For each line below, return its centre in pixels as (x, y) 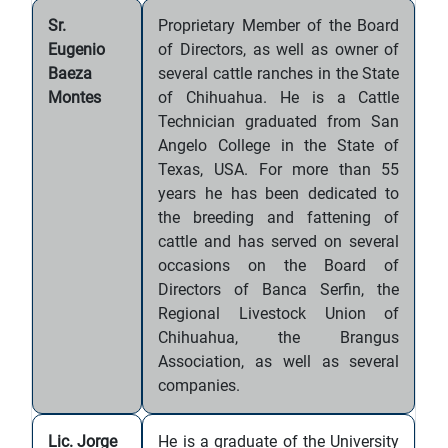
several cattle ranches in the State (279, 73)
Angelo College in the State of (279, 145)
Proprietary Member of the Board (279, 25)
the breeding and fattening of (279, 217)
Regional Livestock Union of (279, 313)
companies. (199, 385)
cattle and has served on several (279, 241)
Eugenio (77, 49)
